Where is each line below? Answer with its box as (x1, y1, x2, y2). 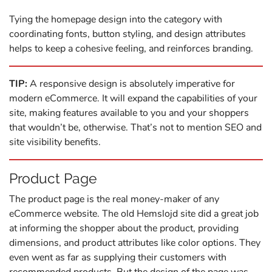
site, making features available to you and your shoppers (9, 106, 249, 120)
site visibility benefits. (9, 135, 101, 149)
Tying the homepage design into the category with (9, 12, 222, 26)
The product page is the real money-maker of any (9, 192, 219, 206)
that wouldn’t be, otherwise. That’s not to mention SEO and (9, 120, 262, 134)
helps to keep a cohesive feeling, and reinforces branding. (9, 41, 253, 55)
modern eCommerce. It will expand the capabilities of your (9, 91, 257, 105)
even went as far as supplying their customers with (9, 250, 226, 264)
